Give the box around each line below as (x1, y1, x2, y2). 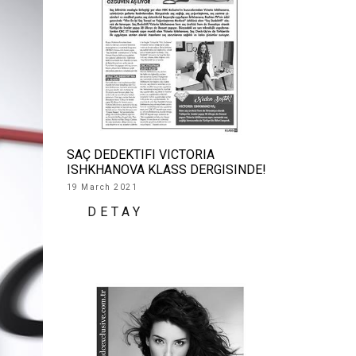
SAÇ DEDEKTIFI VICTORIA (66, 146, 215, 162)
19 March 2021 (66, 182, 137, 192)
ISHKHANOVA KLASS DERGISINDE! (66, 161, 266, 177)
